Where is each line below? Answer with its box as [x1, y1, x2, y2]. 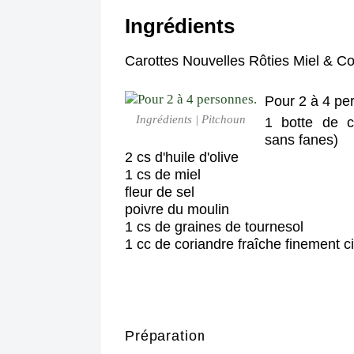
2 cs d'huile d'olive [125, 149, 239, 165]
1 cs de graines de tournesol [125, 219, 303, 235]
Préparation [125, 328, 206, 344]
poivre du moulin [125, 201, 229, 217]
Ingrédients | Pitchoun [136, 112, 246, 126]
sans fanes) [265, 132, 338, 148]
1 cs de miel [125, 167, 201, 183]
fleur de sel [125, 184, 194, 200]
